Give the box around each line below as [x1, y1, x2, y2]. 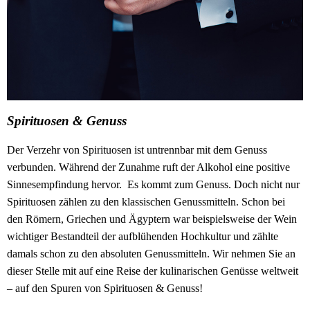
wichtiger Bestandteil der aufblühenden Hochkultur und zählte [7, 230, 278, 243]
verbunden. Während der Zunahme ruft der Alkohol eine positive [7, 161, 290, 174]
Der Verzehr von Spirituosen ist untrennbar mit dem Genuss [7, 144, 267, 156]
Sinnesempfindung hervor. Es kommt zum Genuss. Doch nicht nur [7, 179, 300, 191]
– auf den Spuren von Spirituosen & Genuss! [7, 282, 203, 295]
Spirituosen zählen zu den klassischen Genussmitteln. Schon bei [7, 196, 285, 208]
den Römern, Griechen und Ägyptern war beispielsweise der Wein [7, 213, 297, 226]
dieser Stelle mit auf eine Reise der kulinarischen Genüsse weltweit [7, 265, 298, 277]
